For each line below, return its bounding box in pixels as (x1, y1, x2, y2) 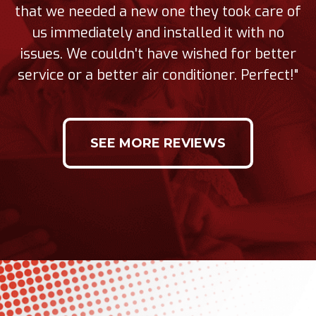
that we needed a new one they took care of (15, 2, 301, 21)
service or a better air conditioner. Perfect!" (18, 66, 298, 85)
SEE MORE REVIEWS (90, 135, 226, 151)
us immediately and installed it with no (32, 23, 284, 42)
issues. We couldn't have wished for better (20, 44, 296, 63)
